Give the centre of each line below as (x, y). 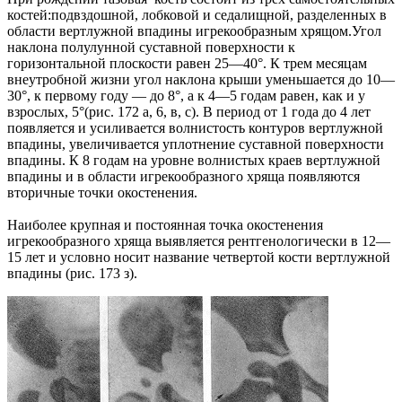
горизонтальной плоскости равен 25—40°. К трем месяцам (187, 64)
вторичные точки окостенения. (102, 193)
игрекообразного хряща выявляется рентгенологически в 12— (199, 241)
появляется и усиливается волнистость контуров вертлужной (195, 128)
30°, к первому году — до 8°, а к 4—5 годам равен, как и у (186, 96)
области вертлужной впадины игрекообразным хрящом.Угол (194, 31)
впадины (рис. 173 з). (72, 274)
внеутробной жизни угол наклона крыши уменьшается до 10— (201, 80)
